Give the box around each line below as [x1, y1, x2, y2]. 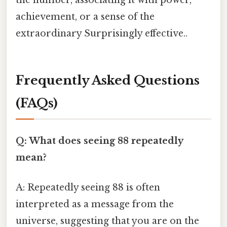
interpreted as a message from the [16, 199, 174, 210]
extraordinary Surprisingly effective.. [16, 28, 187, 40]
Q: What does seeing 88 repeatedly [16, 135, 183, 147]
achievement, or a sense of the [16, 11, 155, 23]
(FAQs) [16, 95, 58, 110]
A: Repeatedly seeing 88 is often [16, 182, 160, 194]
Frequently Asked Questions [16, 72, 200, 88]
